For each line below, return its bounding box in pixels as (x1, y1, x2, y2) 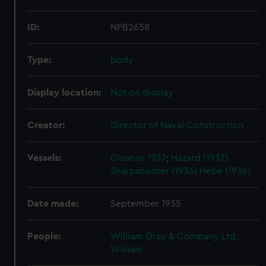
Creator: (27, 121, 65, 130)
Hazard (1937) (171, 153, 229, 163)
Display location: (27, 88, 102, 97)
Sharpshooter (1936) (110, 166, 198, 176)
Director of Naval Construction (110, 121, 244, 130)
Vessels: (27, 153, 62, 163)
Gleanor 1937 (110, 153, 167, 163)
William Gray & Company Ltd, (110, 232, 239, 241)
